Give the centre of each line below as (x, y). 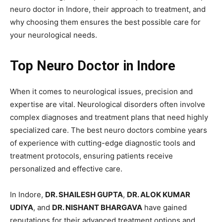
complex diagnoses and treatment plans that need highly (109, 117)
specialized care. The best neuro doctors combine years (109, 130)
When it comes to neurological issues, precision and (101, 92)
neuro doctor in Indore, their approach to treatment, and (108, 9)
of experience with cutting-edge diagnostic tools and (103, 143)
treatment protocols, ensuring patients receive (91, 156)
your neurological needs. (54, 35)
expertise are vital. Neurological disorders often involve (108, 105)
